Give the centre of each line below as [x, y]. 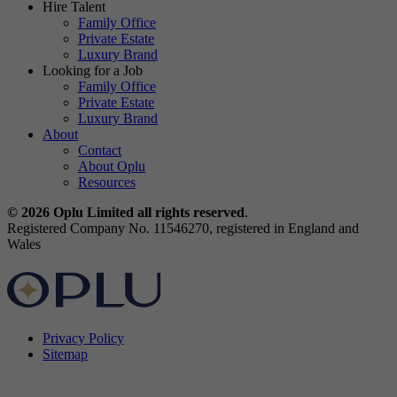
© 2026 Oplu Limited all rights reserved [126, 212]
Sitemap [65, 354]
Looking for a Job [93, 70]
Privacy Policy [83, 338]
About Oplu [112, 166]
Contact [100, 150]
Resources [107, 182]
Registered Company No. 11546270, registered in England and [183, 228]
